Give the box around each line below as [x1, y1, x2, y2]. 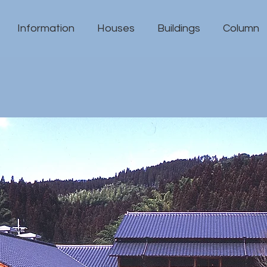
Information [17, 23, 74, 34]
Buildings [157, 23, 200, 34]
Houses [97, 23, 135, 34]
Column [223, 23, 259, 34]
